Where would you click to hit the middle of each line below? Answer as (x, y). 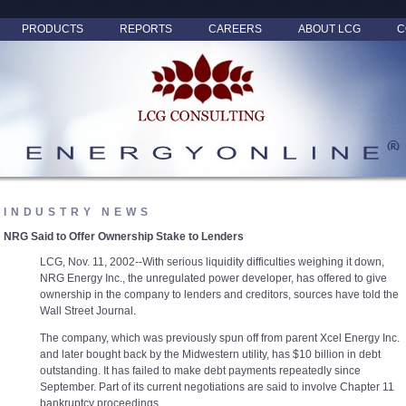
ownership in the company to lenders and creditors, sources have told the (219, 294)
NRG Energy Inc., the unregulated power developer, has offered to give (213, 278)
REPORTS (146, 29)
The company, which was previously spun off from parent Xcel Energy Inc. (220, 338)
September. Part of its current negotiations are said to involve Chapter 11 (217, 387)
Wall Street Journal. (88, 310)
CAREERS (235, 29)
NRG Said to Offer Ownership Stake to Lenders (124, 236)
